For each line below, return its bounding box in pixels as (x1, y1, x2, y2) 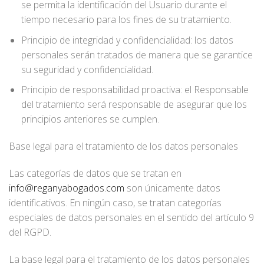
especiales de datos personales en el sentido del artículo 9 (9, 210, 254, 224)
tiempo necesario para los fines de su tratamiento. (21, 12, 232, 26)
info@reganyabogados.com (9, 181, 124, 194)
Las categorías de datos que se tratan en (9, 166, 181, 180)
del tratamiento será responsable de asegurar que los (21, 98, 247, 111)
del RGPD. (9, 225, 51, 239)
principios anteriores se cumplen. (21, 113, 159, 126)
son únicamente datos (124, 181, 220, 194)
